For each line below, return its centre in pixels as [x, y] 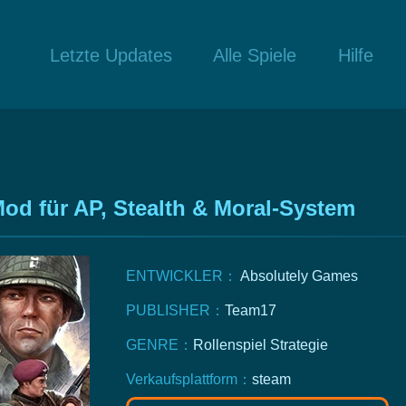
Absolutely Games [299, 275]
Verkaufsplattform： [189, 379]
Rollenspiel [230, 344]
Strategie [297, 344]
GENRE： [159, 344]
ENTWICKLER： [183, 275]
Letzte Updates [111, 55]
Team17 [251, 310]
